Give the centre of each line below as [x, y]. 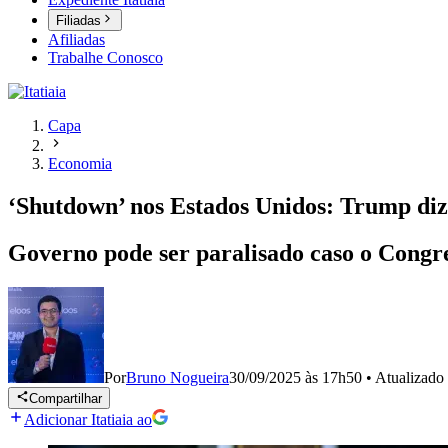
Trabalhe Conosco [105, 58]
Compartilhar [66, 399]
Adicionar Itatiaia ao [88, 420]
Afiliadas [76, 40]
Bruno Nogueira [177, 377]
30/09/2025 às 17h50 [295, 377]
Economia [80, 164]
